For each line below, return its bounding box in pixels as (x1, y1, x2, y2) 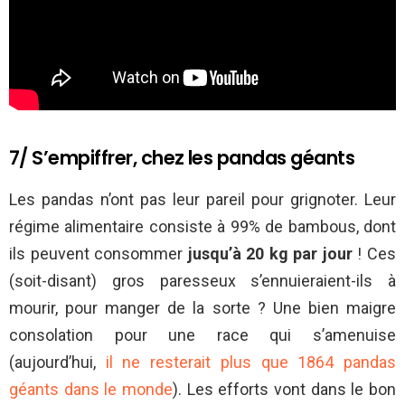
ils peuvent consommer (9, 244, 188, 264)
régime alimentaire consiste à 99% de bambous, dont (9, 217, 396, 237)
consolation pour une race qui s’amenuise (9, 325, 396, 345)
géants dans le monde (9, 380, 173, 400)
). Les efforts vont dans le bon (173, 380, 396, 400)
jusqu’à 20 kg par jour (187, 244, 353, 264)
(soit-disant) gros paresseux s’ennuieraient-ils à (9, 271, 396, 291)
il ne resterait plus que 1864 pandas (105, 353, 397, 372)
